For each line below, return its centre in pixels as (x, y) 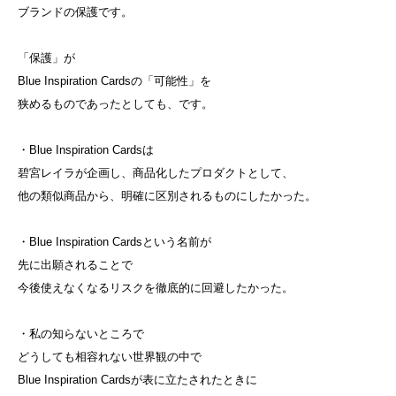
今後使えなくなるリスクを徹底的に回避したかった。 (156, 287)
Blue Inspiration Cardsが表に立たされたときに (137, 379)
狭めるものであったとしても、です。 (115, 103)
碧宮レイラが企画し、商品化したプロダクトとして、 (156, 172)
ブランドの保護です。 (75, 11)
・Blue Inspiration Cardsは (86, 149)
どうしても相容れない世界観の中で (110, 356)
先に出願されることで (75, 264)
